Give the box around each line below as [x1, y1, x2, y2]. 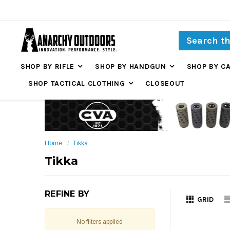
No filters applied [76, 218, 123, 225]
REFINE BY [45, 188, 90, 199]
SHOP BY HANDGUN [95, 62, 166, 71]
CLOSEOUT [145, 79, 185, 88]
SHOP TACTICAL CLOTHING [28, 79, 125, 88]
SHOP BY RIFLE [21, 62, 75, 71]
